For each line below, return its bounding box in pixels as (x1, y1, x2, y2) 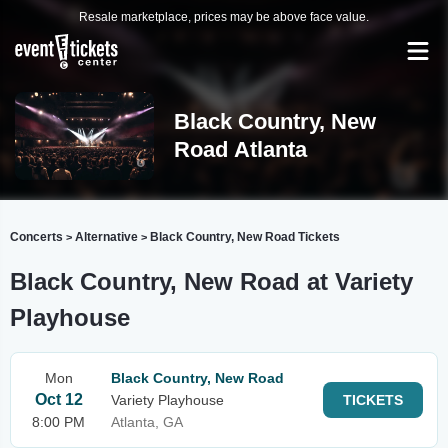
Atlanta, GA (111, 414, 183, 430)
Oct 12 (34, 391, 83, 408)
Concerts (10, 230, 63, 244)
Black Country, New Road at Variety (10, 268, 413, 295)
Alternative (75, 230, 138, 244)
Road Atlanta (173, 137, 307, 162)
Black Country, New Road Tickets (150, 230, 340, 244)
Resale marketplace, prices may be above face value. (79, 10, 369, 24)
